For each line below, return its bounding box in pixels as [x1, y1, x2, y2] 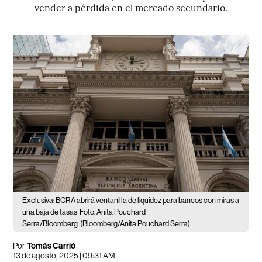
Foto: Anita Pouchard [80, 208, 146, 217]
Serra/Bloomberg [22, 219, 78, 229]
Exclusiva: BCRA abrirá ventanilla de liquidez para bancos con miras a [22, 196, 240, 205]
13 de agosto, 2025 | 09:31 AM [13, 251, 116, 261]
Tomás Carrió [26, 241, 76, 251]
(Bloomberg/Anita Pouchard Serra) [80, 219, 191, 229]
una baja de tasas [22, 208, 78, 217]
